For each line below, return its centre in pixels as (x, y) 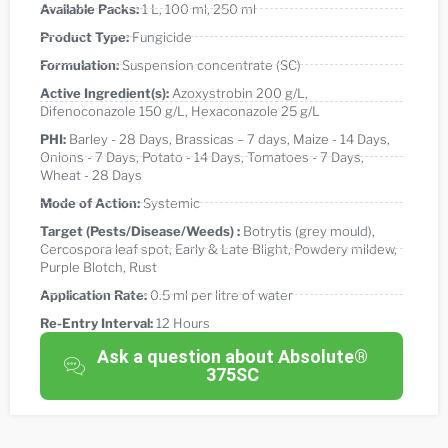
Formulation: (79, 64)
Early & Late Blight (231, 248)
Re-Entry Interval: (96, 322)
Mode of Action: (90, 202)
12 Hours (183, 322)
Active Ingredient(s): (104, 92)
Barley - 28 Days (119, 138)
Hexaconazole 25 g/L (255, 110)
